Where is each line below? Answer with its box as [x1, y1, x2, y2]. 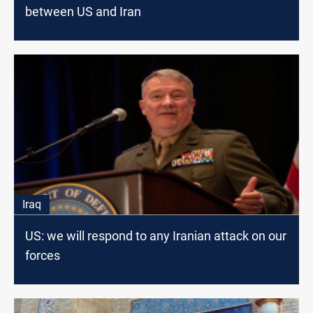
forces [25, 247, 60, 263]
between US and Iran [25, 4, 141, 20]
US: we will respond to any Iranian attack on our [25, 228, 286, 243]
